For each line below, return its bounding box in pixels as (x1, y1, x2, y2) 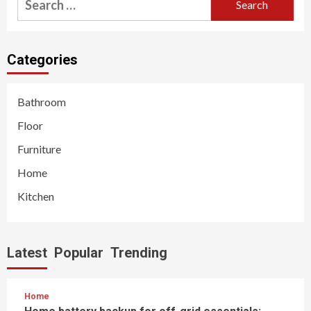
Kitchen (17, 189, 54, 203)
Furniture (17, 142, 61, 155)
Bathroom (17, 94, 66, 108)
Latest (7, 244, 47, 261)
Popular (54, 244, 103, 261)
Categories (7, 51, 78, 68)
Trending (110, 244, 167, 261)
